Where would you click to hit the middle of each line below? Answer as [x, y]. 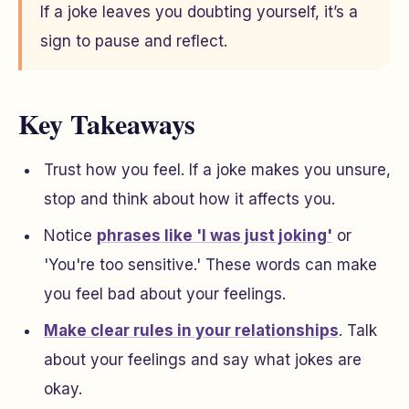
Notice [70, 236]
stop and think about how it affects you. [189, 199]
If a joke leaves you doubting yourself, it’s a [199, 12]
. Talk [358, 330]
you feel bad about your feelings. [165, 294]
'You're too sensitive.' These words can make [210, 265]
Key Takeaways [107, 123]
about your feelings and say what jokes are [203, 360]
